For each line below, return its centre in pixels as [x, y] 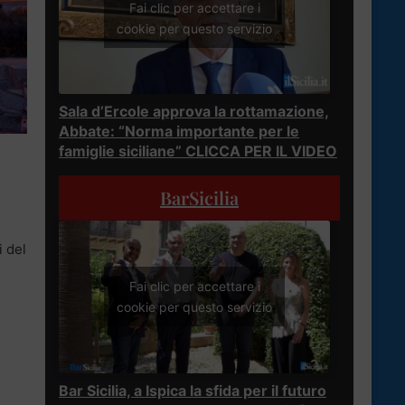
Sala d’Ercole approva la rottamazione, [194, 111]
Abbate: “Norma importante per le [179, 131]
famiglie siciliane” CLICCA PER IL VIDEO [198, 151]
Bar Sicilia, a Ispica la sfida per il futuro [193, 390]
